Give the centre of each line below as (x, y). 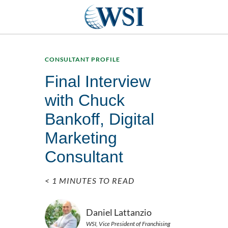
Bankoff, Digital (99, 119)
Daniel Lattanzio (119, 212)
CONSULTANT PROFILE (82, 60)
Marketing (81, 138)
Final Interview (98, 82)
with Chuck (85, 101)
